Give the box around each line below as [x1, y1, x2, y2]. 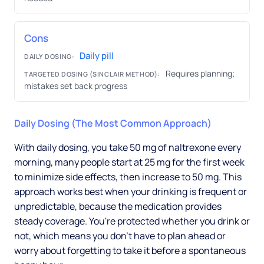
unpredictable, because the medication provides [14, 200, 222, 213]
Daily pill [78, 49, 114, 62]
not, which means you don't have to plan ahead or [14, 229, 226, 243]
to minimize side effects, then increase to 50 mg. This [14, 170, 242, 184]
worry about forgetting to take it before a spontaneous [14, 244, 246, 258]
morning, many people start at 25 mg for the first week [14, 156, 245, 169]
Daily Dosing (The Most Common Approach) [14, 117, 212, 130]
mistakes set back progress [24, 80, 127, 92]
